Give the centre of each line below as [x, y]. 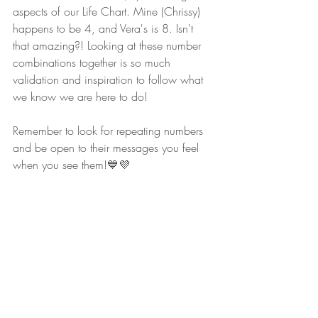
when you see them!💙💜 [71, 165]
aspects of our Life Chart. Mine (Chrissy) [108, 12]
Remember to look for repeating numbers [110, 131]
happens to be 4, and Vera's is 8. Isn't [105, 29]
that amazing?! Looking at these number [109, 46]
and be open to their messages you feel [108, 148]
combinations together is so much [93, 63]
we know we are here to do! [80, 97]
